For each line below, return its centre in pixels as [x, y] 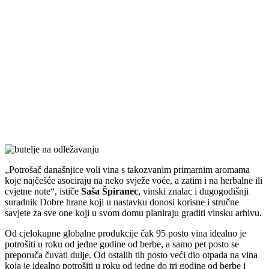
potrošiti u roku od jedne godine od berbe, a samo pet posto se [122, 244]
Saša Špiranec [110, 191]
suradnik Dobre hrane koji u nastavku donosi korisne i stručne [122, 202]
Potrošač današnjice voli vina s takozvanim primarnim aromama [129, 169]
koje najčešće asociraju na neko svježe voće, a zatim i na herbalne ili [134, 180]
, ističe [68, 191]
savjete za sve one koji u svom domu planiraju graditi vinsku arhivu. [133, 213]
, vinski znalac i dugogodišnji [193, 191]
